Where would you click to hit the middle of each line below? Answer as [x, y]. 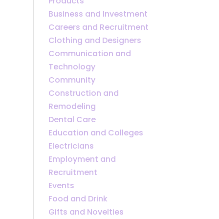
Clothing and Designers [95, 40]
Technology [72, 66]
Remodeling [72, 106]
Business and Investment [98, 14]
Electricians [71, 146]
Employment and [82, 159]
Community [72, 80]
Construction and [83, 93]
